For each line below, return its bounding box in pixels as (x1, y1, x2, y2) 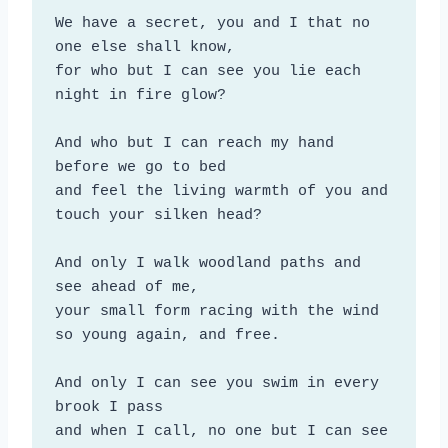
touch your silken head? (54, 206, 262, 224)
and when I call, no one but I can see (54, 422, 388, 440)
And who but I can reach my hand (54, 134, 334, 152)
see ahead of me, (54, 278, 199, 296)
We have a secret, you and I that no (54, 14, 370, 32)
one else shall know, (54, 38, 235, 56)
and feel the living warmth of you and (54, 182, 388, 200)
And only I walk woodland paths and (54, 254, 361, 272)
